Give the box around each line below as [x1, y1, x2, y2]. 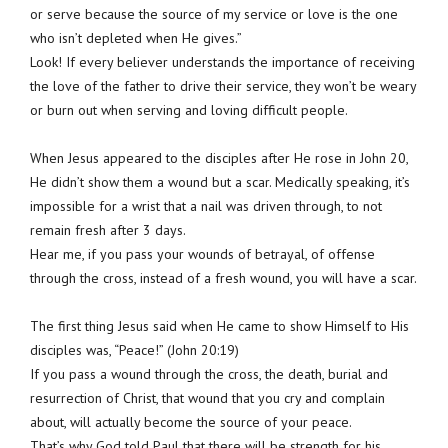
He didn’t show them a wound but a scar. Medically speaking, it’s [30, 172, 410, 191]
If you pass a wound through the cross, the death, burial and [30, 364, 388, 383]
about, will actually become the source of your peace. [30, 412, 352, 431]
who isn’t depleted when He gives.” [30, 28, 242, 47]
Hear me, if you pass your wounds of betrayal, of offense [30, 244, 375, 263]
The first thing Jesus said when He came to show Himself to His [30, 316, 409, 335]
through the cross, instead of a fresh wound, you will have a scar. [30, 268, 417, 287]
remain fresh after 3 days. [30, 220, 186, 239]
